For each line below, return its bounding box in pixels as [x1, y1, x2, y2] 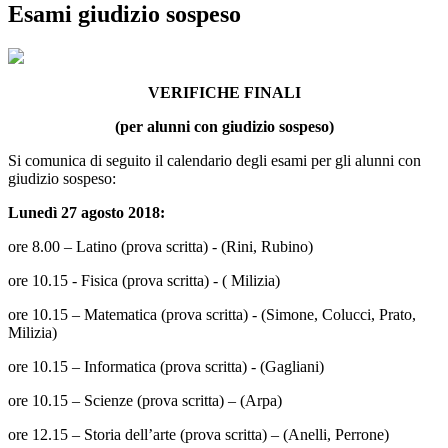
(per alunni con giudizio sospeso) [114, 118, 334, 136]
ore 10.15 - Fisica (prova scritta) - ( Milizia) [8, 272, 280, 290]
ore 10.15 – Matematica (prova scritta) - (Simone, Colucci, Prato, [8, 306, 416, 324]
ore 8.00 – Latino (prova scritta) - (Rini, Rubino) [8, 238, 313, 256]
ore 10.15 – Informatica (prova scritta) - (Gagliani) [8, 358, 324, 376]
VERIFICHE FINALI [147, 84, 301, 102]
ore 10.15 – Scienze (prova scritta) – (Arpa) [8, 392, 282, 410]
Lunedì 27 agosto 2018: [8, 204, 165, 222]
